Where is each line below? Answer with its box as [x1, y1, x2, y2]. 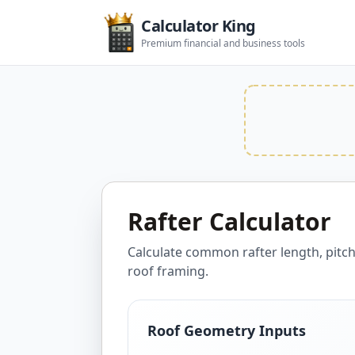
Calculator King [141, 15, 256, 36]
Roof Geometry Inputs [147, 321, 306, 340]
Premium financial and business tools [141, 36, 305, 50]
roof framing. [128, 262, 208, 280]
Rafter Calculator [128, 205, 331, 238]
